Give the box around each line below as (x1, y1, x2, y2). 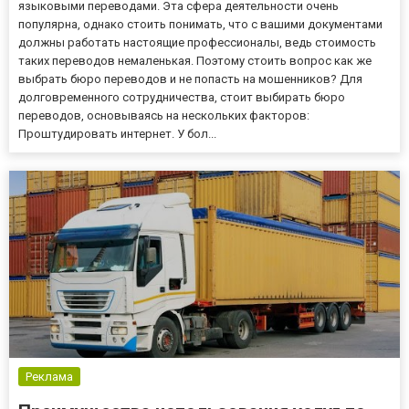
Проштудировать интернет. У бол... (18, 126, 216, 141)
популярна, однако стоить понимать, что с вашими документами (18, 16, 383, 31)
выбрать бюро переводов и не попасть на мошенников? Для (18, 71, 362, 86)
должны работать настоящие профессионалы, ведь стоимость (18, 35, 376, 49)
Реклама (26, 370, 73, 384)
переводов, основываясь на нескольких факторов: (18, 108, 309, 122)
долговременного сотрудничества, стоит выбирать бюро (18, 89, 345, 104)
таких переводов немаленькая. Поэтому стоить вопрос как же (18, 53, 372, 68)
